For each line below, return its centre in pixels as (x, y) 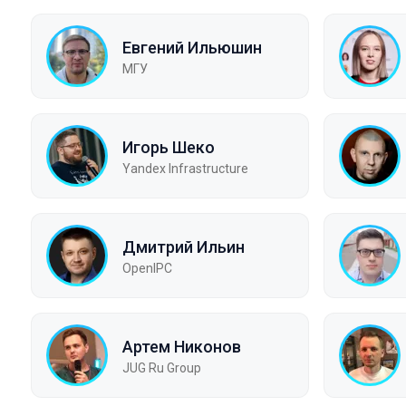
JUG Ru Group (162, 367)
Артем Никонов (182, 346)
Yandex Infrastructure (185, 168)
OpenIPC (147, 268)
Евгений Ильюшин (192, 47)
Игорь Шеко (169, 147)
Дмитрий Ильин (184, 246)
